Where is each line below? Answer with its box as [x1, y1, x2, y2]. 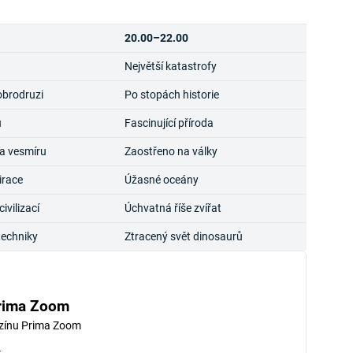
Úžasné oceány [124, 173, 199, 186]
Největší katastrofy [124, 59, 217, 72]
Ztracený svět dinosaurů [124, 229, 243, 243]
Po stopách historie [124, 87, 219, 101]
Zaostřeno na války [124, 144, 217, 158]
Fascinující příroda [124, 116, 214, 129]
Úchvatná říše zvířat [124, 201, 221, 214]
